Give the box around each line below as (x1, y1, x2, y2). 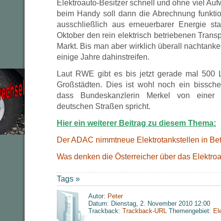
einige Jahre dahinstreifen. (57, 53, 149, 61)
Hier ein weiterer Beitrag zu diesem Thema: (57, 119, 216, 127)
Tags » (57, 175, 80, 183)
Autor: (88, 192, 108, 200)
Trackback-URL (122, 207, 167, 215)
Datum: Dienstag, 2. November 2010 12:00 (88, 200, 210, 207)
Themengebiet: (167, 207, 213, 215)
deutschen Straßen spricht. (57, 102, 150, 110)
